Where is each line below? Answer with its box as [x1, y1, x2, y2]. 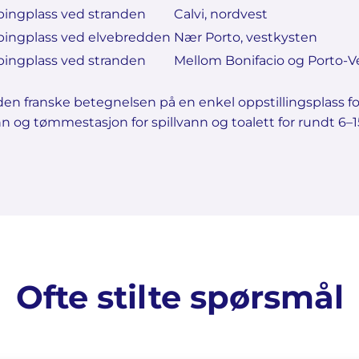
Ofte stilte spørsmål [15, 277, 344, 317]
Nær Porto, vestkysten [174, 30, 317, 45]
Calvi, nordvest [174, 6, 268, 22]
